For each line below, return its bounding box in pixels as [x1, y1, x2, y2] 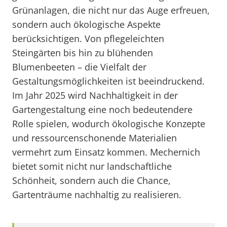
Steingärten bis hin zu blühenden [12, 47, 153, 59]
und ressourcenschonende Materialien [12, 132, 177, 144]
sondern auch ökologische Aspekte [12, 18, 161, 30]
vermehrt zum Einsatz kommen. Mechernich [12, 146, 200, 158]
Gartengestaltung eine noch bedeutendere [12, 103, 193, 116]
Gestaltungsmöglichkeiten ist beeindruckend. [12, 75, 205, 87]
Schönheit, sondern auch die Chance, [12, 174, 171, 186]
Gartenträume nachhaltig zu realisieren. [12, 188, 181, 201]
